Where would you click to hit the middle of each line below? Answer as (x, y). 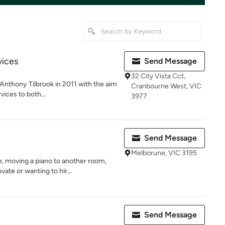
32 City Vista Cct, (158, 76)
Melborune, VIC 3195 (164, 153)
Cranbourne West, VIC (166, 86)
